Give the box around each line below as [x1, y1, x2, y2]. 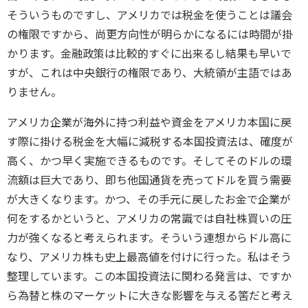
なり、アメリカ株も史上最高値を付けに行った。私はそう [7, 250, 291, 265]
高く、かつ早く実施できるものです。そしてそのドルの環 [7, 153, 291, 168]
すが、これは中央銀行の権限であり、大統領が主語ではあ [7, 65, 292, 80]
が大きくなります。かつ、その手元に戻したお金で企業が [7, 192, 291, 207]
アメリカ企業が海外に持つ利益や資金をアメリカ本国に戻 [7, 115, 291, 130]
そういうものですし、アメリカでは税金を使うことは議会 [7, 8, 292, 23]
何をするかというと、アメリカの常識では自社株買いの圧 [7, 211, 291, 226]
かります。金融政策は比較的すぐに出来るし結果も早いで [7, 46, 291, 61]
